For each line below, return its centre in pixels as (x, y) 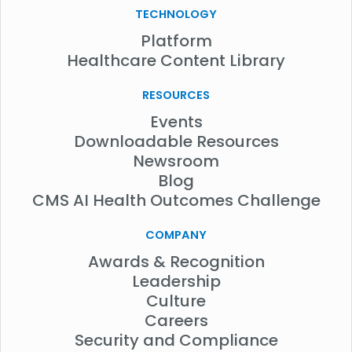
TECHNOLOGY (176, 15)
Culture (176, 301)
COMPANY (176, 235)
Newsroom (176, 161)
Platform (176, 41)
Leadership (176, 282)
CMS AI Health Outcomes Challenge (176, 201)
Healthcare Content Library (176, 61)
